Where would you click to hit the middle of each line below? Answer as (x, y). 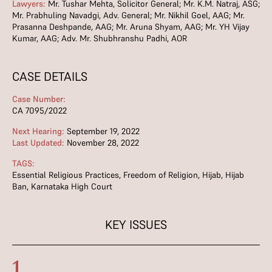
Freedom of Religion (161, 175)
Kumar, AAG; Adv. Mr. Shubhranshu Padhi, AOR (100, 38)
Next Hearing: (38, 131)
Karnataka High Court (72, 186)
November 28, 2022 (102, 143)
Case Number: (39, 99)
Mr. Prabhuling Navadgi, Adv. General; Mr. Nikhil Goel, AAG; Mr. (128, 15)
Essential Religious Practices (66, 175)
